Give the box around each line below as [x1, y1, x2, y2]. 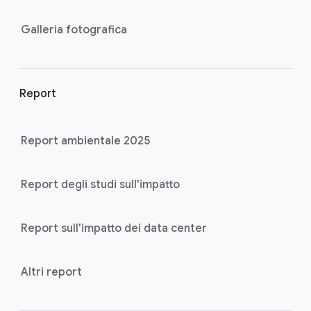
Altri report [21, 265, 82, 280]
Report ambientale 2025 [21, 134, 150, 149]
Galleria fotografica [21, 23, 127, 37]
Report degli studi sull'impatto [21, 178, 180, 192]
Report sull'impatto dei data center [21, 221, 207, 236]
